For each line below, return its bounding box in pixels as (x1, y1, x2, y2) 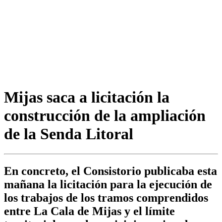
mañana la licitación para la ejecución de (4, 178, 212, 191)
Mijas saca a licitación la (4, 88, 169, 106)
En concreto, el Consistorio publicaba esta (4, 165, 217, 178)
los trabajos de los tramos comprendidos (4, 191, 208, 205)
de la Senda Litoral (4, 124, 133, 143)
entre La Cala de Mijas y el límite (4, 205, 175, 218)
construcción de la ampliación (4, 106, 206, 124)
